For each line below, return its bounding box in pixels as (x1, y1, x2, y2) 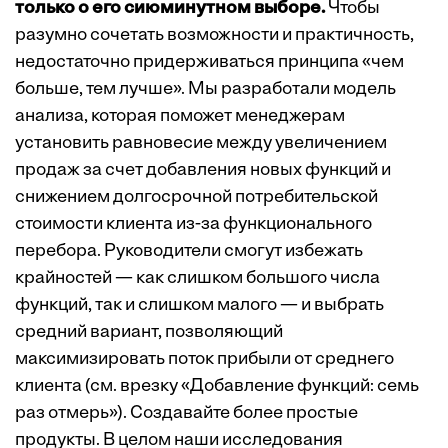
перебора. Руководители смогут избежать (15, 242, 363, 261)
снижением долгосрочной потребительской (15, 188, 378, 207)
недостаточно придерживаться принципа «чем (15, 53, 404, 72)
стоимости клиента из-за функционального (15, 215, 372, 234)
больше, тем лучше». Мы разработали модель (15, 80, 396, 99)
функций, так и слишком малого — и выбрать (15, 296, 384, 315)
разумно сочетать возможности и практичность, (15, 26, 414, 45)
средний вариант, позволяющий (15, 323, 283, 342)
